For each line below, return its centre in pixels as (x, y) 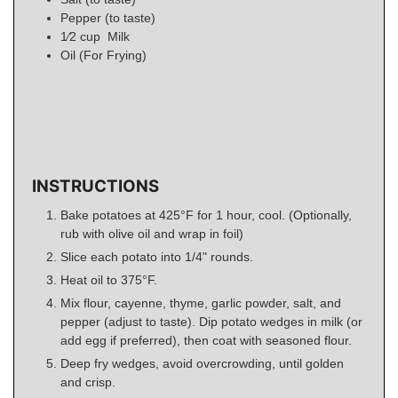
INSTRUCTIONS (96, 187)
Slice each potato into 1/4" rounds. (157, 256)
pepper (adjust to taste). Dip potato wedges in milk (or (211, 321)
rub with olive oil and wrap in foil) (152, 233)
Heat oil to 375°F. (109, 279)
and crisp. (88, 382)
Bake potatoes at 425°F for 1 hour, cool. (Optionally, (206, 215)
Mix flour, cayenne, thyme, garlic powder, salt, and (201, 302)
